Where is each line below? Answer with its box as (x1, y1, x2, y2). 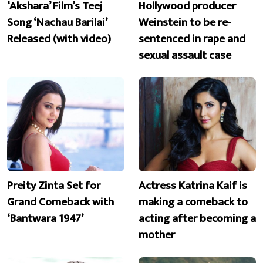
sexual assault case (139, 46, 231, 65)
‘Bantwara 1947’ (7, 208, 83, 228)
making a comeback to (139, 192, 248, 211)
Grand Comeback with (7, 192, 114, 211)
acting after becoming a (139, 208, 256, 228)
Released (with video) (7, 29, 111, 49)
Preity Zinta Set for (7, 176, 100, 195)
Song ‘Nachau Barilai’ (7, 13, 107, 32)
